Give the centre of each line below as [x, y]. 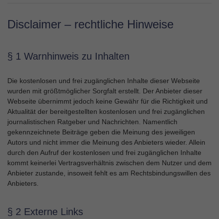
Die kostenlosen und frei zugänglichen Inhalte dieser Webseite [104, 81]
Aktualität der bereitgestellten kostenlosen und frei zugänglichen [106, 111]
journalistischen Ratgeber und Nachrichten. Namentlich [92, 122]
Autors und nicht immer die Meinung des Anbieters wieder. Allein [106, 142]
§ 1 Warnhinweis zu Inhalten [68, 56]
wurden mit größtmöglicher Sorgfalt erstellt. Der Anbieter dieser [105, 91]
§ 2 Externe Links [45, 212]
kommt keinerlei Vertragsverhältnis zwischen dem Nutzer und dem [109, 163]
